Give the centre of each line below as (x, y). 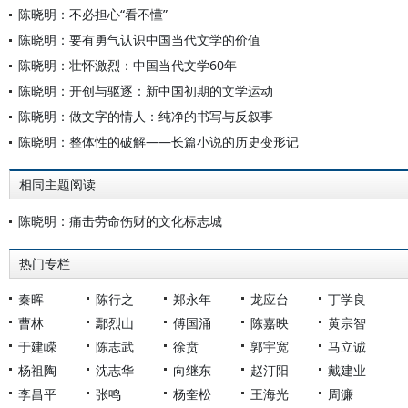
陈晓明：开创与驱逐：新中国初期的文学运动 (146, 91)
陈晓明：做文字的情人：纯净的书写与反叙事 (146, 116)
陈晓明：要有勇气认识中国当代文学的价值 (139, 40)
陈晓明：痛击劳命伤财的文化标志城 (120, 221)
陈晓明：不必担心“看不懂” (93, 14)
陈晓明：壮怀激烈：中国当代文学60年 (127, 65)
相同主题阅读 (57, 185)
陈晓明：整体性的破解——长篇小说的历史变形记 (158, 142)
